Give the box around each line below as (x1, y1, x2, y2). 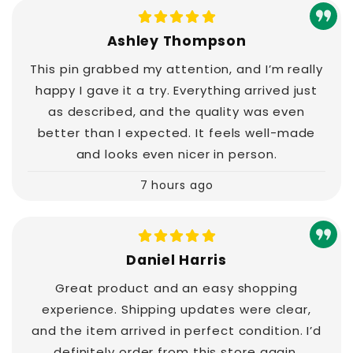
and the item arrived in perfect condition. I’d (31, 321, 322, 339)
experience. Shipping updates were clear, (42, 300, 311, 318)
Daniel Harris (126, 250, 227, 269)
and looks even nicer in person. (76, 146, 277, 163)
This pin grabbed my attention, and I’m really (30, 61, 323, 78)
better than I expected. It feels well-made (37, 124, 316, 142)
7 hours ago (139, 176, 214, 193)
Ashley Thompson (106, 32, 247, 51)
